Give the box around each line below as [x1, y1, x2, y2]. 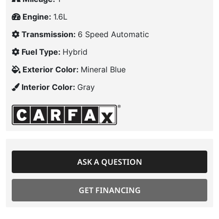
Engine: [22, 12, 53, 22]
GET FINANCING [78, 185, 141, 196]
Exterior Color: [22, 65, 81, 74]
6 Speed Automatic [78, 29, 149, 39]
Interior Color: [22, 82, 77, 92]
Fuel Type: [22, 47, 63, 57]
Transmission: [22, 29, 78, 39]
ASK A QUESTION [77, 156, 142, 167]
